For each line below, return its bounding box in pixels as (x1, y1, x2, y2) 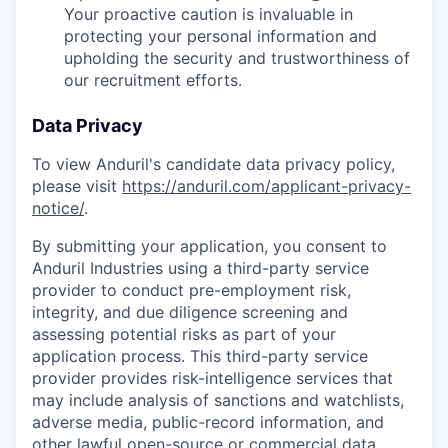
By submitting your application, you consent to (32, 236, 387, 257)
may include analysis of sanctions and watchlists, (32, 390, 404, 411)
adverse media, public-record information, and (32, 412, 384, 433)
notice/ (32, 198, 84, 219)
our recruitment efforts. (64, 70, 242, 91)
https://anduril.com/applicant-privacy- (122, 176, 411, 197)
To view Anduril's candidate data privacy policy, (32, 154, 395, 175)
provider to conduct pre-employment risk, (32, 280, 351, 301)
